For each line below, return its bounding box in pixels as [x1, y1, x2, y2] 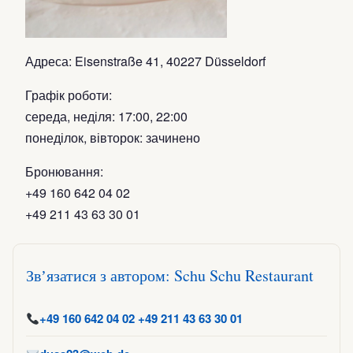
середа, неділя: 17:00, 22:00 [25, 107, 188, 125]
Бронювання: [25, 162, 103, 180]
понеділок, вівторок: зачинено [25, 128, 200, 147]
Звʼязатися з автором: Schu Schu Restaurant [26, 265, 314, 286]
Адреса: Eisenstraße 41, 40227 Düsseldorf [25, 52, 266, 70]
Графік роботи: [25, 86, 112, 104]
